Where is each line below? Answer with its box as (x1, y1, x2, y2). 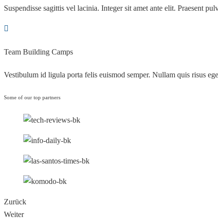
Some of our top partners (4, 94, 60, 100)
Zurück (4, 197, 26, 206)
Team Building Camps (4, 47, 73, 56)
